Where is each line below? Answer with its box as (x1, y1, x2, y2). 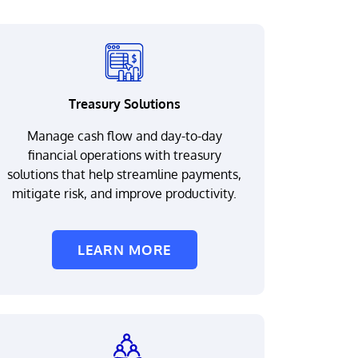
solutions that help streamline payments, (7, 166, 242, 182)
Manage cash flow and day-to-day (26, 128, 222, 144)
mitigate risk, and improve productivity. (12, 185, 237, 201)
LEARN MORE (77, 241, 173, 258)
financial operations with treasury (27, 147, 221, 163)
